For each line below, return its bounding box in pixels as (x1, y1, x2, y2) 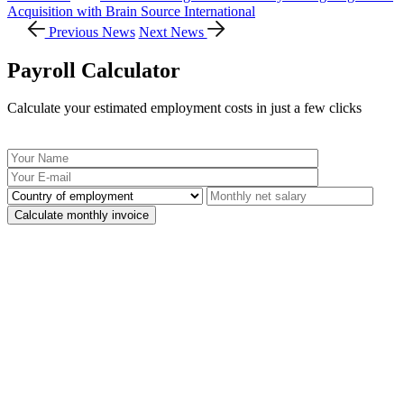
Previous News (44, 23, 135, 40)
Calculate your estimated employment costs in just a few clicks (7, 100, 362, 116)
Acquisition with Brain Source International (7, 3, 255, 19)
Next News (138, 23, 207, 40)
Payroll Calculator (7, 58, 180, 82)
